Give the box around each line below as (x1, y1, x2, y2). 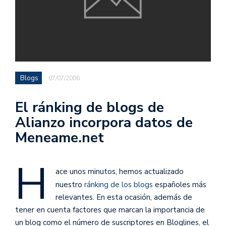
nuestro (55, 179, 84, 190)
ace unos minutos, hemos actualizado (55, 166, 184, 177)
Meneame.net (15, 128, 104, 147)
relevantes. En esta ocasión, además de (55, 192, 192, 202)
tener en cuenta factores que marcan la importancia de (15, 204, 205, 215)
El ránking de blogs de (15, 97, 164, 117)
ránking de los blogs (84, 179, 153, 190)
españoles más (153, 179, 206, 190)
